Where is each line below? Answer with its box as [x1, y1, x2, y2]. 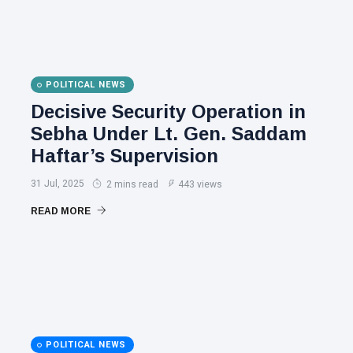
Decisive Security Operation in [31, 101, 306, 122]
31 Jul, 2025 [31, 178, 84, 189]
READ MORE [31, 206, 93, 217]
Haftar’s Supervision [31, 145, 218, 166]
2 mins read [104, 179, 158, 190]
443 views [178, 179, 222, 190]
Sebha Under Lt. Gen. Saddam [31, 123, 307, 144]
